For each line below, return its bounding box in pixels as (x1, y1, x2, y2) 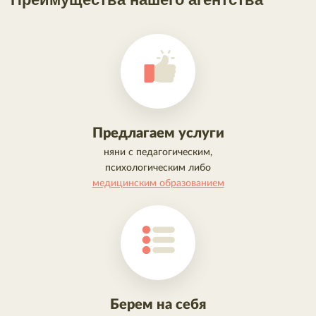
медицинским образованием (92, 178, 224, 188)
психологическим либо (105, 162, 211, 173)
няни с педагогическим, (104, 147, 212, 157)
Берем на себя (110, 297, 206, 312)
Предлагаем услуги (92, 126, 224, 140)
